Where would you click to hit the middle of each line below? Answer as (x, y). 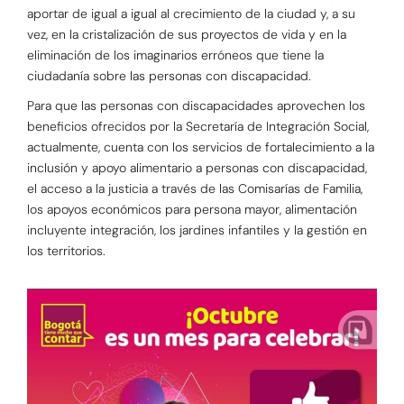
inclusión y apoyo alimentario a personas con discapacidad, (197, 168)
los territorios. (66, 251)
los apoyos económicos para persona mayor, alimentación (192, 210)
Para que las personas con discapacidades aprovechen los (196, 106)
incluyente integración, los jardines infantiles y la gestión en (197, 230)
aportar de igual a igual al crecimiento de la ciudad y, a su (191, 14)
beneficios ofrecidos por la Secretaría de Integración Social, (198, 127)
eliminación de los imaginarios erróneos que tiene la (175, 55)
